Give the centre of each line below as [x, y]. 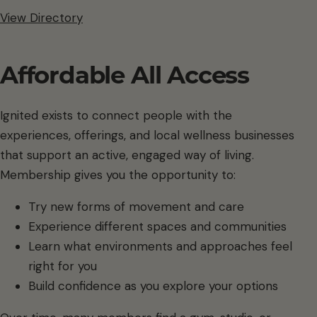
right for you [63, 266]
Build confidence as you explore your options [153, 286]
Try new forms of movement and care [136, 207]
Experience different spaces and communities [157, 227]
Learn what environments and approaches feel [160, 247]
